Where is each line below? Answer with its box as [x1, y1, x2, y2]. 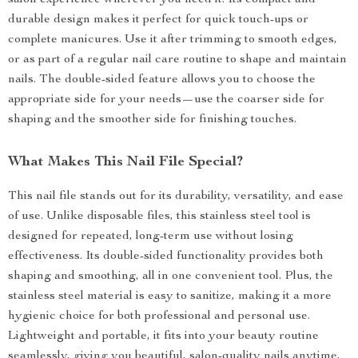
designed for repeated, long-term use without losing [8, 230, 293, 243]
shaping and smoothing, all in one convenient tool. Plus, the [8, 270, 333, 283]
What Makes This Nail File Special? [8, 155, 243, 169]
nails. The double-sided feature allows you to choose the [8, 74, 316, 86]
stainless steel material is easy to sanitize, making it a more [8, 290, 332, 303]
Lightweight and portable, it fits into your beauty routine [8, 330, 319, 343]
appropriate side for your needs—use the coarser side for [8, 93, 324, 106]
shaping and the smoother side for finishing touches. [8, 113, 296, 126]
